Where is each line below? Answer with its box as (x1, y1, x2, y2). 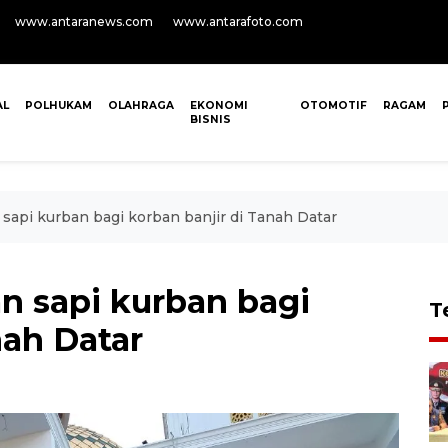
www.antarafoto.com (173, 14, 303, 29)
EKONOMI (190, 99, 249, 112)
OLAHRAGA (108, 99, 175, 112)
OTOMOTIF (299, 99, 367, 112)
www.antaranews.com (15, 14, 153, 29)
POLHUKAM (25, 99, 93, 112)
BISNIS (190, 113, 232, 126)
